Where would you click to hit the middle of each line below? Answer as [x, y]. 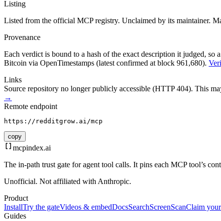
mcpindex [28, 148]
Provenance [22, 37]
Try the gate [41, 207]
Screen [160, 207]
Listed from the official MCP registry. [62, 21]
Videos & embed [86, 207]
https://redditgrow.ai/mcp [53, 121]
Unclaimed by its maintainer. [166, 21]
